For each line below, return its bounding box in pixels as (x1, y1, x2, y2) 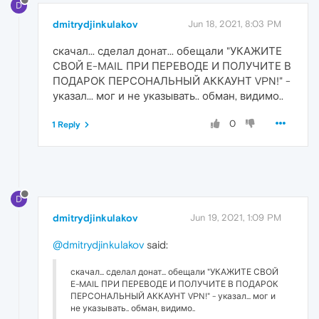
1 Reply (52, 119, 80, 130)
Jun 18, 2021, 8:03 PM (188, 18, 281, 29)
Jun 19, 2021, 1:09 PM (190, 211, 281, 223)
